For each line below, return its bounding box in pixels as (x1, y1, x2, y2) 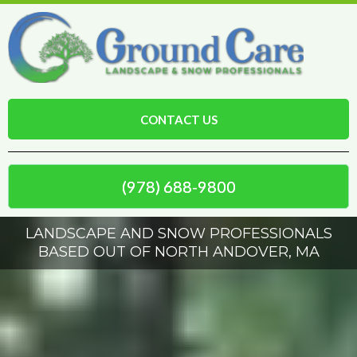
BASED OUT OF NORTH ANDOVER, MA (37, 242, 320, 261)
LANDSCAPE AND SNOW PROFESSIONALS (25, 224, 332, 242)
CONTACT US (139, 112, 218, 127)
